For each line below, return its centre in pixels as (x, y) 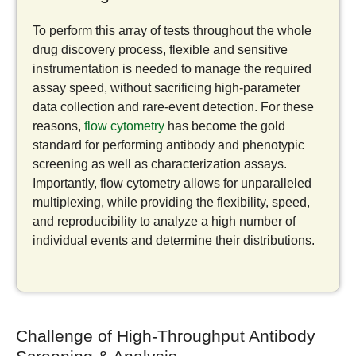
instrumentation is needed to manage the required (172, 69)
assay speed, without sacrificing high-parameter (166, 88)
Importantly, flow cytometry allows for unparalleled (172, 184)
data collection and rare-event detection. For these (173, 107)
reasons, (58, 126)
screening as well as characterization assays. (160, 164)
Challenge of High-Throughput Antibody (166, 335)
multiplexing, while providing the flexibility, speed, (171, 203)
